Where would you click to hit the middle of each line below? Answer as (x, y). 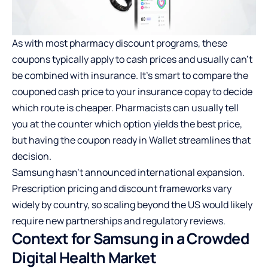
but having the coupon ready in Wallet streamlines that (131, 140)
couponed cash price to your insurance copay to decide (132, 91)
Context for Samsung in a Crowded (130, 238)
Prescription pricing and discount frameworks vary (122, 188)
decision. (32, 156)
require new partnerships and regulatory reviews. (119, 220)
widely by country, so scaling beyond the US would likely (132, 204)
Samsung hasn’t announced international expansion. (128, 172)
